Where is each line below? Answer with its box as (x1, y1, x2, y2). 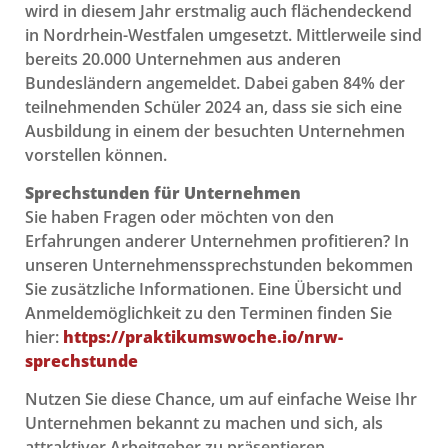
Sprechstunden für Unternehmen (25, 181, 301, 204)
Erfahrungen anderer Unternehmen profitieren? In (25, 229, 409, 252)
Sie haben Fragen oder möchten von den (25, 205, 334, 228)
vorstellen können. (25, 143, 167, 166)
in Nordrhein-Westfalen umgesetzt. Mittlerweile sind (25, 23, 422, 46)
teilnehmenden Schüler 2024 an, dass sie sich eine (25, 95, 402, 118)
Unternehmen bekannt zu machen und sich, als (25, 412, 383, 435)
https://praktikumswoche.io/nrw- (63, 325, 343, 348)
